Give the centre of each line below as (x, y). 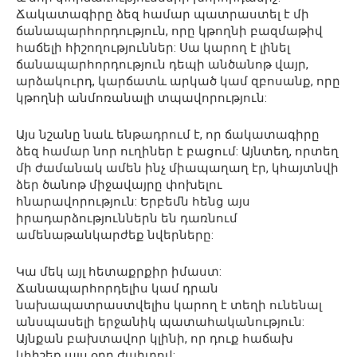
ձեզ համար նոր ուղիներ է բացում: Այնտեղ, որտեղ (177, 151)
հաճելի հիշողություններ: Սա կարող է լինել (153, 48)
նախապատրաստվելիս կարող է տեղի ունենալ (169, 305)
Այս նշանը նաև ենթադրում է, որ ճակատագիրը (168, 135)
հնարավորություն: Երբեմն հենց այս (133, 202)
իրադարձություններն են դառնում (127, 218)
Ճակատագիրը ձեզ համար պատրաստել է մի (163, 14)
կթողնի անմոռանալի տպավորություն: (141, 98)
